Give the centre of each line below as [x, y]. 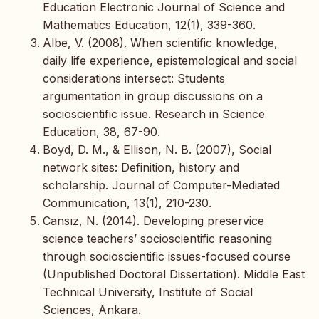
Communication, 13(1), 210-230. [127, 203]
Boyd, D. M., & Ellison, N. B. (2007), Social [157, 149]
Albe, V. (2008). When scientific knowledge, [160, 42]
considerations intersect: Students [134, 78]
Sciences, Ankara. [92, 309]
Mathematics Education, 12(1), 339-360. [149, 25]
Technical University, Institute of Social [148, 292]
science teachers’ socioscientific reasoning [157, 238]
